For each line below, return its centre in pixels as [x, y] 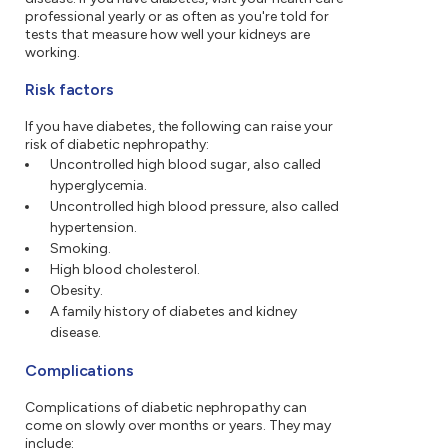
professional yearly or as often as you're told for [177, 17]
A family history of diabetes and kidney [173, 312]
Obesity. [76, 291]
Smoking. [80, 249]
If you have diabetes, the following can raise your [179, 127]
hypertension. [93, 228]
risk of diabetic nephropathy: [117, 145]
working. [52, 53]
